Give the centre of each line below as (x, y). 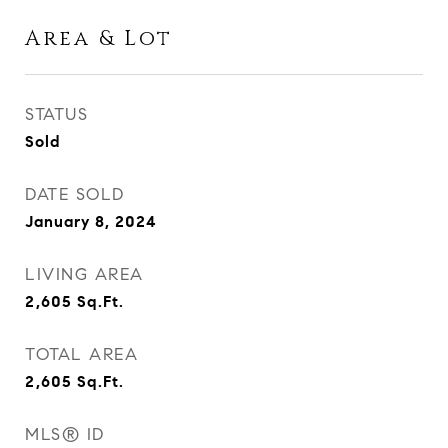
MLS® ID (65, 434)
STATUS (56, 114)
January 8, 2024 (91, 221)
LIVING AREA (84, 274)
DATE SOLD (75, 194)
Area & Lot (99, 39)
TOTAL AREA (81, 354)
